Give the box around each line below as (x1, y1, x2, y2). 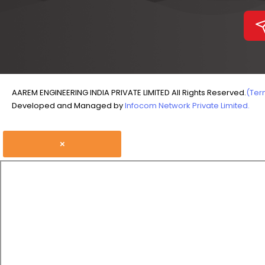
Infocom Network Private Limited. (125, 99, 250, 111)
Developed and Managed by (12, 99, 125, 111)
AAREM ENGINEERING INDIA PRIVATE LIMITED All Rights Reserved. (12, 86, 246, 98)
